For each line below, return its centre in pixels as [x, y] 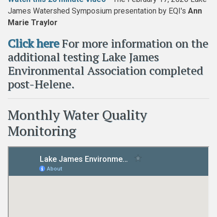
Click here [33, 43]
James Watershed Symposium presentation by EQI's [98, 11]
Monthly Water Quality [77, 115]
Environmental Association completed [105, 70]
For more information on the [134, 43]
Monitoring [42, 131]
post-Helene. [41, 84]
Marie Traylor [33, 23]
